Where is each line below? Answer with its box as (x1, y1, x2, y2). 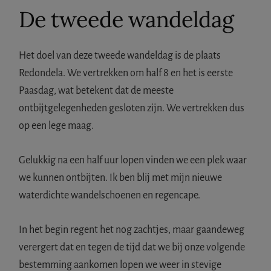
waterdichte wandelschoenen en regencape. (19, 189, 201, 201)
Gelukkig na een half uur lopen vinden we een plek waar (19, 154, 247, 166)
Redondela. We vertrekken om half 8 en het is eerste (19, 67, 233, 79)
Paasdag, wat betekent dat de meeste (19, 85, 174, 96)
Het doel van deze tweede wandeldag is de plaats (19, 50, 221, 61)
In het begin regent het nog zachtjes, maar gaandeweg (19, 224, 245, 235)
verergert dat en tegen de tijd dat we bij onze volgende (19, 241, 246, 253)
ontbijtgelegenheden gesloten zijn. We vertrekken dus (19, 102, 245, 114)
